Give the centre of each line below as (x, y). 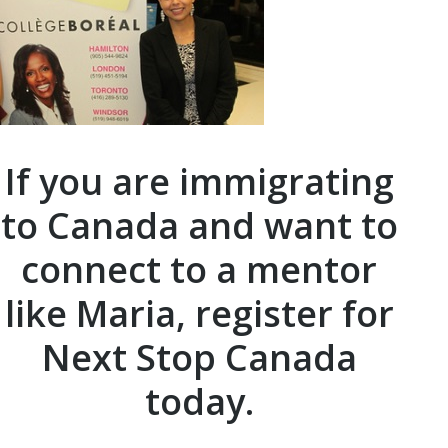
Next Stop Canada (199, 357)
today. (199, 401)
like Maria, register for (199, 313)
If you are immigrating (199, 181)
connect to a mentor (199, 269)
